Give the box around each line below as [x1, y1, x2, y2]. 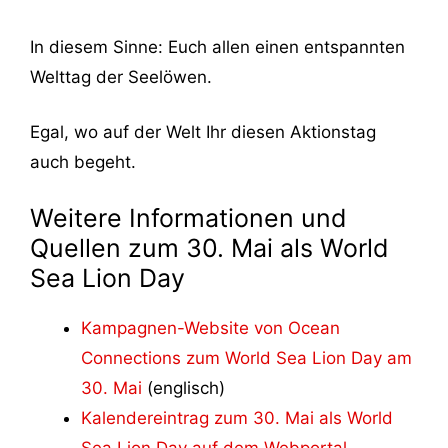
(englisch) [142, 377, 225, 398]
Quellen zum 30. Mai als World [30, 232, 389, 263]
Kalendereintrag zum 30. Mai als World [81, 407, 393, 428]
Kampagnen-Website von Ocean [81, 317, 340, 338]
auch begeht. [30, 152, 136, 173]
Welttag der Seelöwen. [30, 66, 212, 87]
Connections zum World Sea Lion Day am [81, 347, 412, 368]
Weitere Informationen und [30, 202, 347, 233]
